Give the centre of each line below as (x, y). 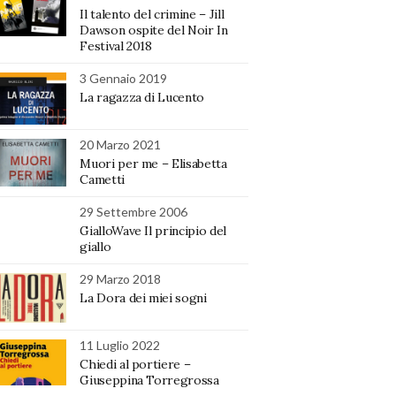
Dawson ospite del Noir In (154, 30)
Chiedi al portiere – (135, 364)
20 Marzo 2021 (121, 144)
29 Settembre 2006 (134, 211)
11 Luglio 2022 (120, 345)
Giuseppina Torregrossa (149, 380)
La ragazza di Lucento (142, 97)
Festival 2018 (116, 46)
